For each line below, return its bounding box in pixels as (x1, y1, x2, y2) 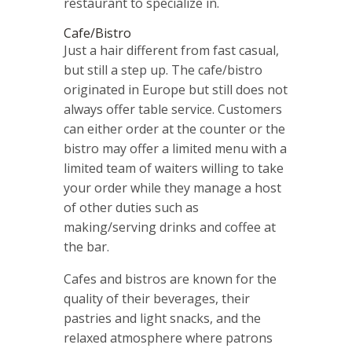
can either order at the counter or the (63, 120, 285, 138)
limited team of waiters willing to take (63, 159, 284, 178)
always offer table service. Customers (63, 101, 282, 119)
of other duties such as (63, 199, 199, 217)
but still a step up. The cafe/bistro (63, 61, 262, 79)
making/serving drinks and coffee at (63, 218, 276, 236)
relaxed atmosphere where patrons (63, 329, 273, 347)
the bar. (63, 238, 109, 256)
